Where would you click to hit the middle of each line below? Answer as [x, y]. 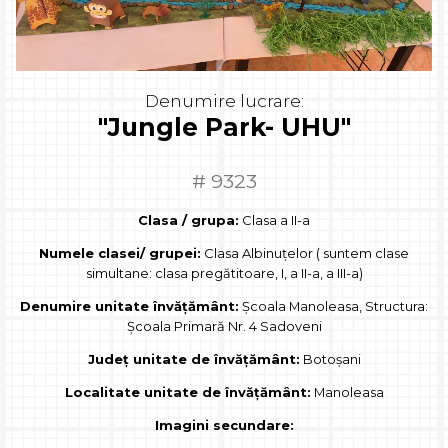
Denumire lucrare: [224, 100]
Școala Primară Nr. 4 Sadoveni [224, 326]
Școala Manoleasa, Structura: [333, 306]
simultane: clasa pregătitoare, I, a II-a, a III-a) [224, 273]
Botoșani [330, 359]
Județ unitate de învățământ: [193, 359]
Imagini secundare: [224, 425]
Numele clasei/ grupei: [120, 253]
